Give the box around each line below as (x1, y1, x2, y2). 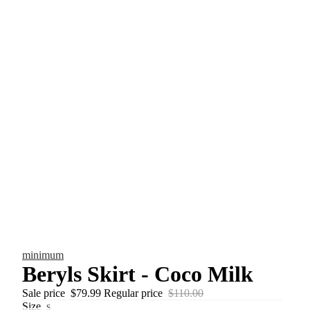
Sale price (22, 287, 68, 299)
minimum (22, 249, 64, 261)
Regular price (104, 287, 165, 299)
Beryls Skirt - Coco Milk (22, 262, 253, 286)
